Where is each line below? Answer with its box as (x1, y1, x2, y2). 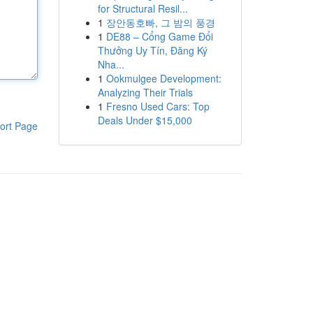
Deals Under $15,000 (97, 113, 192, 127)
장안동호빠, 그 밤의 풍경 (105, 15, 215, 29)
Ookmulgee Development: (105, 71, 221, 85)
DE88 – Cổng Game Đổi (105, 29, 213, 43)
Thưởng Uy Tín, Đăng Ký (97, 43, 208, 57)
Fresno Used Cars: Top (105, 99, 210, 113)
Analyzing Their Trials (97, 85, 193, 99)
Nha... (97, 57, 124, 71)
